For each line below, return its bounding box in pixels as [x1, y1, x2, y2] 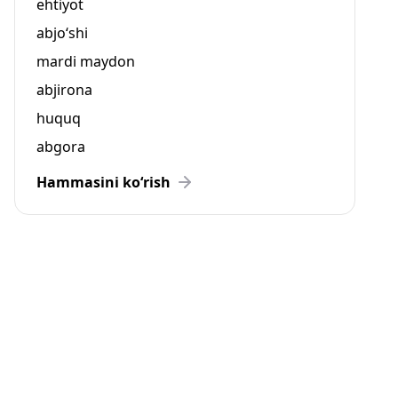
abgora [36, 137, 85, 156]
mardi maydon [36, 52, 135, 71]
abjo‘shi [36, 23, 88, 43]
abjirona [36, 80, 92, 99]
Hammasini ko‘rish [36, 172, 171, 192]
